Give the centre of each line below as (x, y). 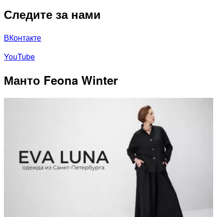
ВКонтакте (23, 38)
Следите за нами (52, 14)
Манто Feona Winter (61, 80)
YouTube (19, 57)
